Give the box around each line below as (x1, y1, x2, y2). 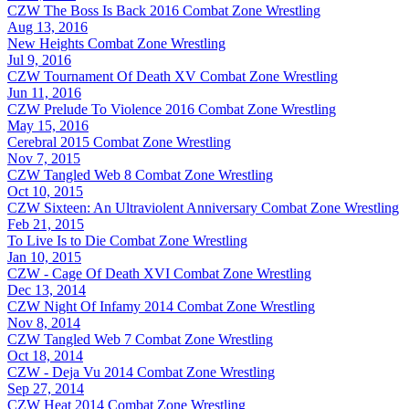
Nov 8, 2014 (7, 314, 80, 330)
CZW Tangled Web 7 (7, 330, 131, 347)
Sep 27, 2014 (7, 380, 84, 396)
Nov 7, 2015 (7, 150, 80, 166)
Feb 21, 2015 (7, 215, 84, 232)
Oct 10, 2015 (7, 183, 83, 199)
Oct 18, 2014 (7, 347, 83, 363)
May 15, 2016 (7, 117, 89, 133)
